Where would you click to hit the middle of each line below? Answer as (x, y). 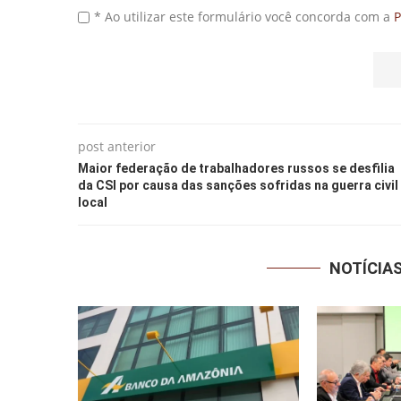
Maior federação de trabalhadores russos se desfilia (236, 168)
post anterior (117, 146)
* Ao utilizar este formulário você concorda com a (244, 16)
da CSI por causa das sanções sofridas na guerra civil (238, 185)
